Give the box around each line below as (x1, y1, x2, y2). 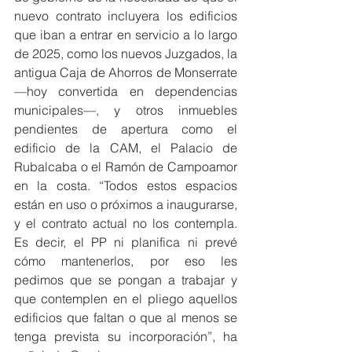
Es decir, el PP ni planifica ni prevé (14, 233, 237, 250)
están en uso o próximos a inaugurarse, (14, 196, 237, 212)
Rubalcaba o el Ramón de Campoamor (14, 158, 237, 174)
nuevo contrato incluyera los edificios (14, 7, 237, 24)
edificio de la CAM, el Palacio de (14, 139, 237, 156)
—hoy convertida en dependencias (14, 82, 237, 99)
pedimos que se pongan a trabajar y (14, 271, 237, 288)
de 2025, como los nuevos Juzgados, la (14, 45, 237, 61)
